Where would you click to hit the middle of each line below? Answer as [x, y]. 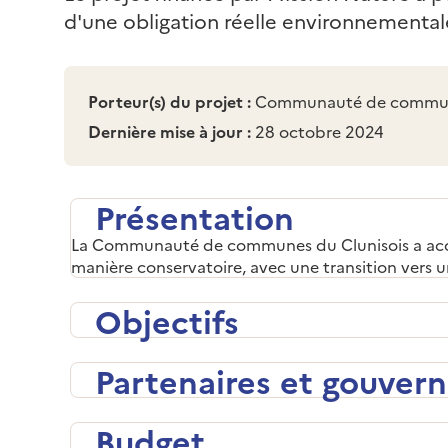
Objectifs [167, 319]
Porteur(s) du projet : [169, 100]
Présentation [194, 215]
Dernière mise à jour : [169, 130]
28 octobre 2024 [317, 130]
